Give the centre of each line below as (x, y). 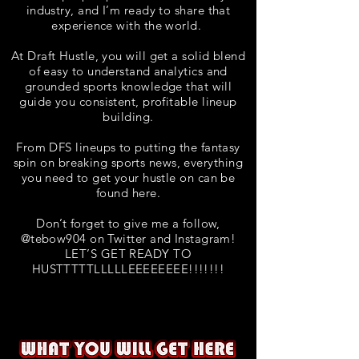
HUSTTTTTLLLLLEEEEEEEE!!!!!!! (128, 269)
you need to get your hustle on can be (128, 177)
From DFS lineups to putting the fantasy (128, 147)
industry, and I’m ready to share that (128, 10)
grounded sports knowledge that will (128, 86)
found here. (128, 193)
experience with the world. (128, 25)
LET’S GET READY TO (128, 254)
